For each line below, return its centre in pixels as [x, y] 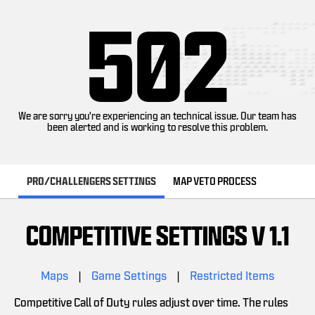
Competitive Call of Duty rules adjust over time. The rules [151, 302]
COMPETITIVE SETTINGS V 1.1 [157, 235]
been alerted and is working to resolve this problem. [157, 127]
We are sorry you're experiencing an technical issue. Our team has [157, 116]
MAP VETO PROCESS [215, 181]
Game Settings [129, 275]
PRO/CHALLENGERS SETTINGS [91, 181]
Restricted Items [232, 275]
